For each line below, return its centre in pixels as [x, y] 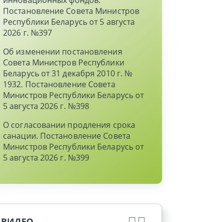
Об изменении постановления [63, 52]
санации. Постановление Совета [67, 136]
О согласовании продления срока [69, 125]
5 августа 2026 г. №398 [46, 106]
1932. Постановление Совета [59, 84]
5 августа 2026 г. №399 [46, 158]
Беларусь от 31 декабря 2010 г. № [68, 73]
